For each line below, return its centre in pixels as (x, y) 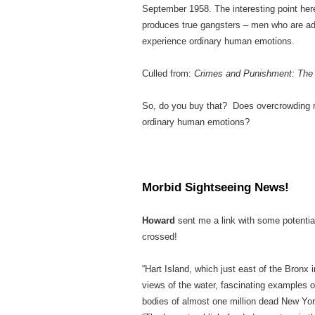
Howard (160, 220)
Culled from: (168, 73)
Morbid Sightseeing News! (216, 187)
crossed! (160, 237)
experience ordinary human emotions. (218, 41)
